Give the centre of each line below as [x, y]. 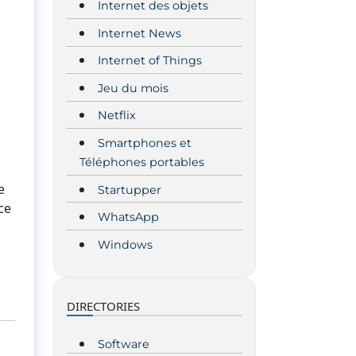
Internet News [139, 33]
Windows [125, 244]
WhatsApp [128, 217]
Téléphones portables [142, 163]
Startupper [130, 190]
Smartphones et [145, 143]
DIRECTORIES [103, 306]
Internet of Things [150, 61]
